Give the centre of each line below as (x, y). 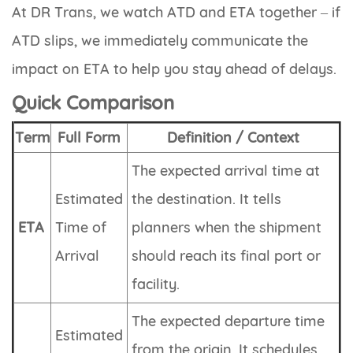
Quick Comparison (93, 103)
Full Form (89, 138)
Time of (81, 228)
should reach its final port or (226, 256)
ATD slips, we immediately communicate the (160, 41)
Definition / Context (233, 138)
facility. (156, 284)
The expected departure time (228, 321)
